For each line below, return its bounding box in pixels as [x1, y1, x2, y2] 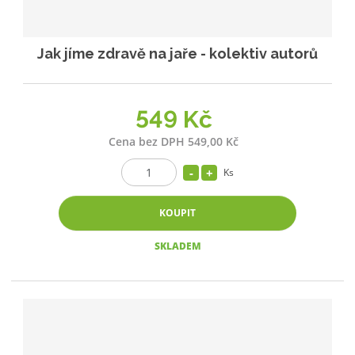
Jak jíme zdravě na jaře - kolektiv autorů [37, 44, 318, 62]
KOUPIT [159, 206, 196, 220]
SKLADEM [154, 239, 201, 254]
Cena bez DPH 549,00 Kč [109, 134, 239, 150]
